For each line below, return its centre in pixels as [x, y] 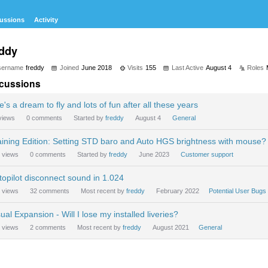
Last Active [188, 68]
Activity [46, 20]
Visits [135, 68]
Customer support [207, 154]
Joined [69, 68]
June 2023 [154, 154]
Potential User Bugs [237, 191]
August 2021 [171, 227]
